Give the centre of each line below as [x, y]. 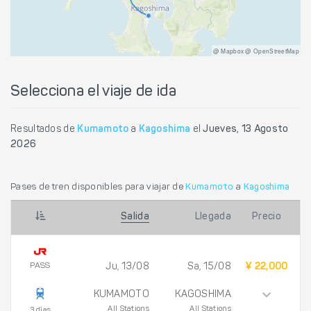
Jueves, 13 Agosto [246, 129]
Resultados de [44, 129]
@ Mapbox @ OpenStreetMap [256, 50]
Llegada [213, 218]
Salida [135, 218]
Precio [267, 218]
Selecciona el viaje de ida [93, 92]
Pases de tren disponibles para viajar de [98, 187]
